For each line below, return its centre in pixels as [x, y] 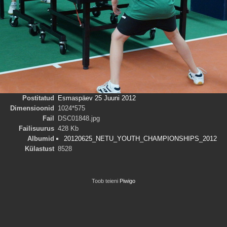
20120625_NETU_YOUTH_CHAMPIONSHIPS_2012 [141, 138]
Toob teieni [106, 181]
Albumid [41, 138]
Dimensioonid [32, 108]
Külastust [40, 148]
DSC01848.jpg [79, 118]
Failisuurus [37, 128]
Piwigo [127, 181]
